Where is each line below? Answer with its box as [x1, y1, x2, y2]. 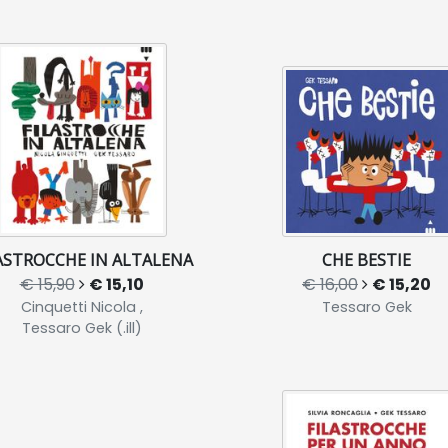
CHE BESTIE [322, 248, 411, 271]
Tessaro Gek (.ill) [21, 317, 142, 338]
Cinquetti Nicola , [20, 296, 143, 317]
